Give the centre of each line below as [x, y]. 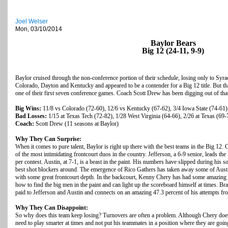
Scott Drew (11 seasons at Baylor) [76, 124]
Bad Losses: [31, 116]
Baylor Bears [173, 43]
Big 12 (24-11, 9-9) [173, 51]
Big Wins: [28, 109]
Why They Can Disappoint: [52, 208]
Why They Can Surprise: [48, 139]
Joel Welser [32, 22]
